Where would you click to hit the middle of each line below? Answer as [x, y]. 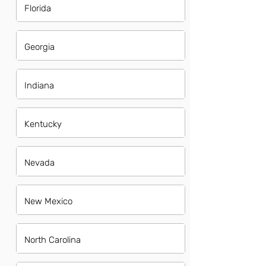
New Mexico [48, 201]
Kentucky [43, 124]
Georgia [39, 47]
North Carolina [53, 240]
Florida [38, 8]
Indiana [39, 85]
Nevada [39, 163]
